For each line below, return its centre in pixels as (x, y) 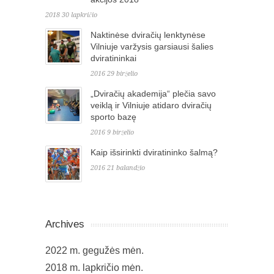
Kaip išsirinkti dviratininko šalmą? (154, 152)
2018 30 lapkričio (71, 15)
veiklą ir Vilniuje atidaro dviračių (151, 105)
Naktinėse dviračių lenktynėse (148, 35)
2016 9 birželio (112, 132)
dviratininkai (113, 58)
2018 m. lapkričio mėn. (94, 267)
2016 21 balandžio (118, 168)
